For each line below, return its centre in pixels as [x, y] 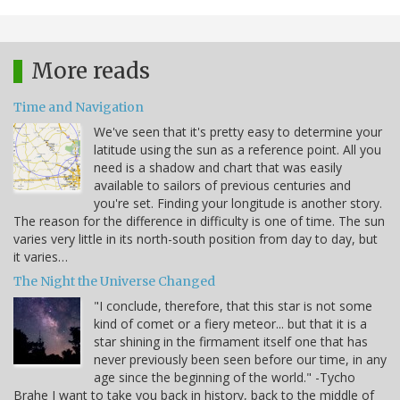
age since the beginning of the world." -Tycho [225, 378]
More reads [91, 71]
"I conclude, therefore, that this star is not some [233, 306]
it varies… [41, 257]
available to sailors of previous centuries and [222, 186]
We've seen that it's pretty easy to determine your [238, 132]
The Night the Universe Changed [114, 282]
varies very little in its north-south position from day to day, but [196, 239]
